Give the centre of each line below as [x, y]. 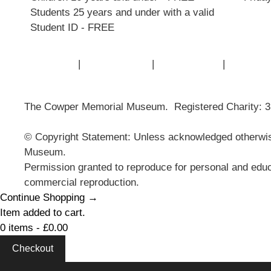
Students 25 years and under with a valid [122, 12]
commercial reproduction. [82, 182]
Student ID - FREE [72, 27]
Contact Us [50, 64]
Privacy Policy [116, 64]
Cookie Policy [188, 64]
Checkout [33, 248]
